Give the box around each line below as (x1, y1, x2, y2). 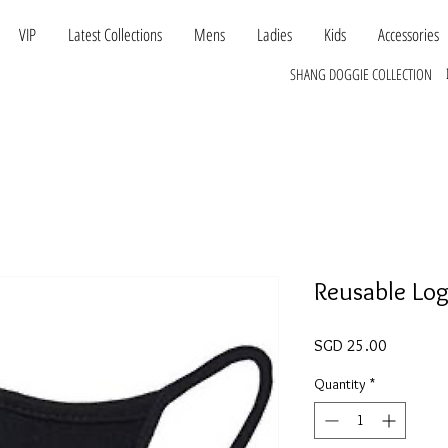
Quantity (314, 375, 366, 394)
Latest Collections (68, 23, 162, 46)
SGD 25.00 (314, 336, 387, 356)
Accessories (378, 23, 439, 46)
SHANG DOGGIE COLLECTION (290, 64, 432, 84)
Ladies (257, 23, 292, 46)
